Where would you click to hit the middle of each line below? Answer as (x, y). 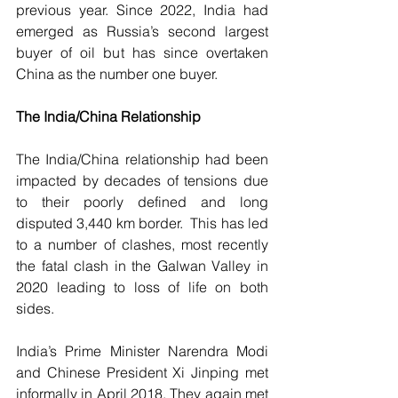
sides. (37, 309)
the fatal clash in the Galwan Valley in (142, 266)
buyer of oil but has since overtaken (142, 53)
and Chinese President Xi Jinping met (142, 373)
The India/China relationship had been (142, 159)
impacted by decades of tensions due (142, 181)
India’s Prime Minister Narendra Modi (142, 351)
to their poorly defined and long (142, 202)
